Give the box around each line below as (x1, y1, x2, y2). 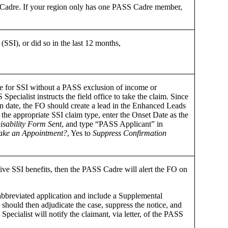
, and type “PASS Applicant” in (62, 119, 163, 128)
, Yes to (67, 128, 93, 137)
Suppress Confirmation (93, 128, 166, 137)
